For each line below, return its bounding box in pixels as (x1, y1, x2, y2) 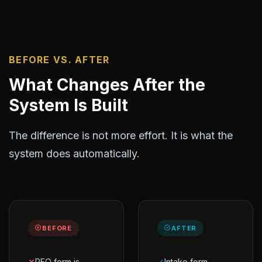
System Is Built (9, 95, 128, 115)
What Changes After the (9, 75, 205, 95)
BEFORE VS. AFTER (9, 54, 110, 65)
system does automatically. (9, 147, 140, 160)
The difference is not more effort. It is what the (9, 129, 233, 142)
